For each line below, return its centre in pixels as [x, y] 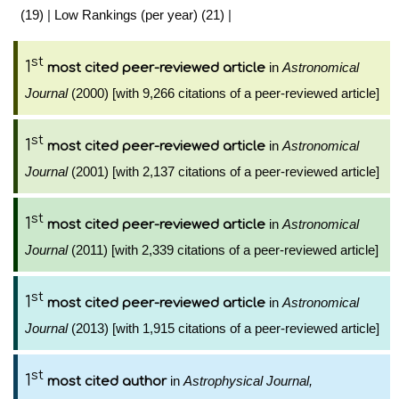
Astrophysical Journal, [248, 381]
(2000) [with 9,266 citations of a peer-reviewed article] [224, 93]
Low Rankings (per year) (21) [139, 15]
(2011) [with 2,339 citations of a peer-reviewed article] [223, 250]
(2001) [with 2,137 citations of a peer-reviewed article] [224, 171]
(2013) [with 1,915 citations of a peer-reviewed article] [224, 328]
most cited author [107, 382]
